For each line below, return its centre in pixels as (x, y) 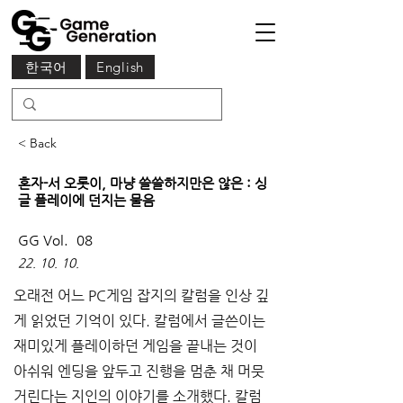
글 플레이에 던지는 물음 (86, 200)
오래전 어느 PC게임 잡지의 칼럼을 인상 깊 (141, 296)
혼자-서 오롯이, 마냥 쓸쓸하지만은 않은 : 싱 (143, 183)
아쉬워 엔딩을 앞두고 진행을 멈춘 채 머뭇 (139, 371)
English (120, 67)
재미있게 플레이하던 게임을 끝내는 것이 (137, 346)
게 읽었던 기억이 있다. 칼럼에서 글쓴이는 (141, 321)
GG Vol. (45, 240)
